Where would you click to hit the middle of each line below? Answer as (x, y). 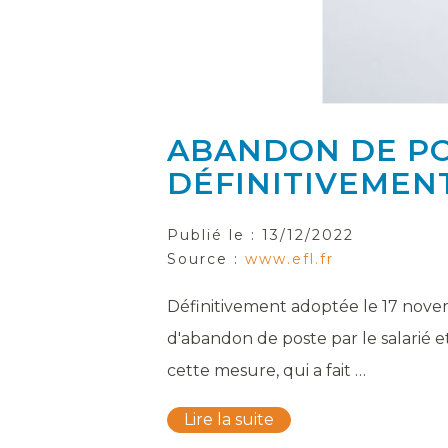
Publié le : (214, 235)
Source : (206, 259)
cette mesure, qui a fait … (266, 370)
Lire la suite (229, 419)
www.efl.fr (289, 259)
